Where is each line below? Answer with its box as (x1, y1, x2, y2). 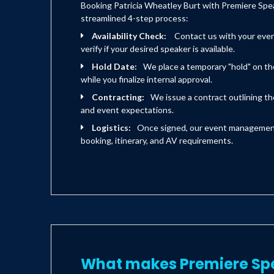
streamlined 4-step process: (81, 13, 188, 24)
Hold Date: (92, 61, 137, 72)
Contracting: (92, 92, 144, 103)
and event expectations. (81, 105, 174, 116)
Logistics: (92, 122, 131, 133)
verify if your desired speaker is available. (81, 43, 235, 54)
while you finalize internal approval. (81, 74, 212, 85)
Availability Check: (92, 31, 166, 42)
